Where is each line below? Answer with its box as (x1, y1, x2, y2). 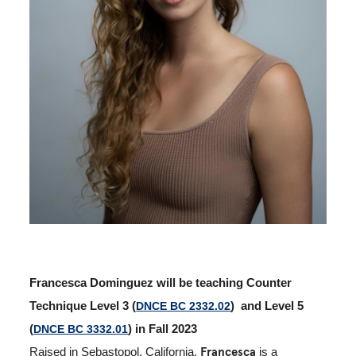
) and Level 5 (230, 300, 304, 313)
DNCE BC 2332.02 (136, 300, 231, 313)
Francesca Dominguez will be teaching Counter (29, 277, 292, 290)
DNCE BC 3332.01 (33, 323, 129, 336)
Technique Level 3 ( (29, 300, 137, 313)
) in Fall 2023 (128, 323, 198, 336)
